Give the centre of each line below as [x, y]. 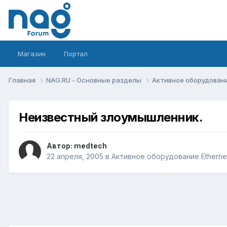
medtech [90, 146]
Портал [76, 54]
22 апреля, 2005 [75, 157]
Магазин [32, 54]
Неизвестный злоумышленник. [111, 117]
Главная [23, 80]
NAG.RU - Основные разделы [94, 80]
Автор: [60, 146]
